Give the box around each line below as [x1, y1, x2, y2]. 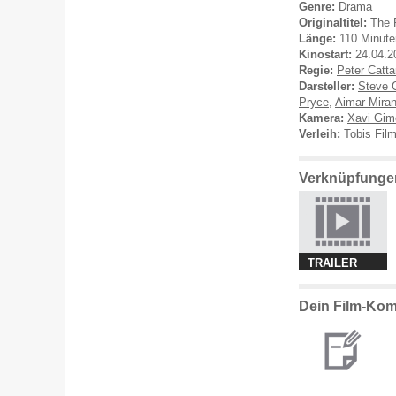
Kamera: [299, 111, 344, 125]
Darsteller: [299, 80, 354, 93]
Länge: [299, 32, 336, 45]
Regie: [299, 64, 333, 77]
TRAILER [308, 256, 357, 270]
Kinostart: [299, 48, 352, 61]
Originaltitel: [299, 16, 367, 29]
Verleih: [299, 127, 340, 141]
